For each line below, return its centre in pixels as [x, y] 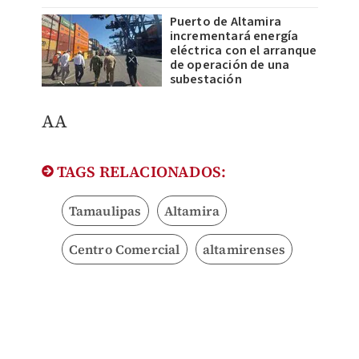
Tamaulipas [105, 211]
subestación [206, 80]
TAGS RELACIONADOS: [140, 172]
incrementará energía [234, 36]
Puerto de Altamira [226, 22]
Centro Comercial [124, 250]
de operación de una [230, 65]
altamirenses [244, 250]
